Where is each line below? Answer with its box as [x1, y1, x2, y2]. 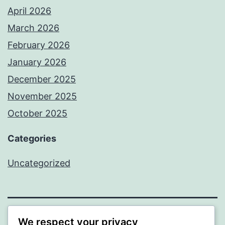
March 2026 [8, 23, 59, 34]
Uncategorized [8, 158, 70, 169]
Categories [8, 133, 56, 144]
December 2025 [8, 74, 76, 85]
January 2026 [8, 57, 66, 68]
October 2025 [8, 108, 67, 119]
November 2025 [8, 91, 77, 102]
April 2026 [8, 6, 51, 17]
